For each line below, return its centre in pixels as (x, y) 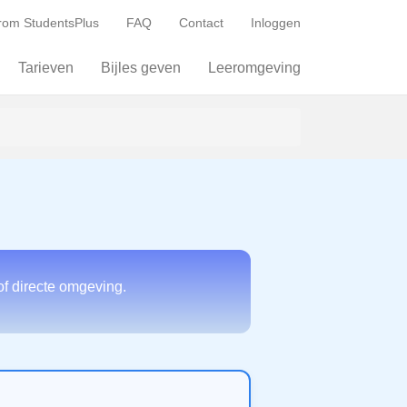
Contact (201, 23)
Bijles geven (141, 68)
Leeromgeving (254, 68)
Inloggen (276, 23)
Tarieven (46, 68)
